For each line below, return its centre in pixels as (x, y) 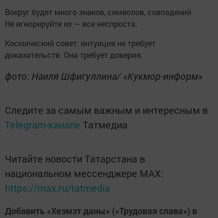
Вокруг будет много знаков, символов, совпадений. (99, 12)
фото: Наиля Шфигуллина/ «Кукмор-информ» (104, 76)
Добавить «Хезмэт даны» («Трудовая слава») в (101, 210)
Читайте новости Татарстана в (75, 158)
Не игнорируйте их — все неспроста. (71, 23)
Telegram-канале (43, 124)
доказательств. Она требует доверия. (74, 54)
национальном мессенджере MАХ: (84, 173)
